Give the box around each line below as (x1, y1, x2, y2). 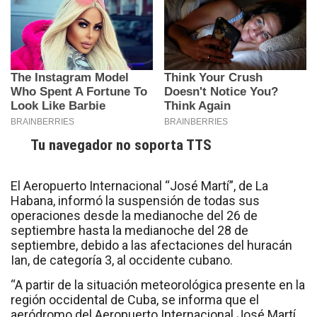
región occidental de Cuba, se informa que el (11, 292, 259, 307)
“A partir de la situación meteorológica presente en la (11, 277, 305, 292)
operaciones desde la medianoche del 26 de (11, 207, 258, 223)
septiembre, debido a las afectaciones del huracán (11, 237, 292, 253)
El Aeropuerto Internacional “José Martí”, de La (11, 178, 268, 193)
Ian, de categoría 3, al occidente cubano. (11, 252, 233, 267)
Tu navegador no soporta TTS (30, 136, 212, 154)
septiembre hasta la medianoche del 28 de (11, 222, 248, 238)
